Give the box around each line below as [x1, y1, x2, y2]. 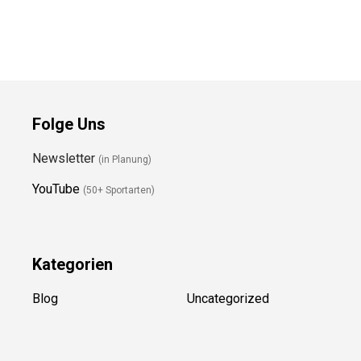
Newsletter [32, 172, 98, 188]
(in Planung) [98, 175, 151, 187]
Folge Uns [32, 135, 106, 156]
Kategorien [32, 276, 113, 296]
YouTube [32, 202, 80, 218]
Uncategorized [180, 312, 263, 328]
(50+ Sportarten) [83, 205, 155, 218]
